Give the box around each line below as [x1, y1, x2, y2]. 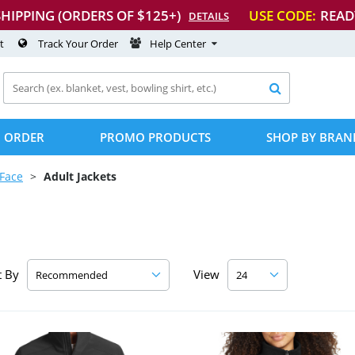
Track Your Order [38, 36, 118, 51]
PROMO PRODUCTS [100, 129, 211, 145]
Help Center [150, 36, 206, 51]
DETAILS [189, 9, 229, 23]
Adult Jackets [44, 169, 116, 184]
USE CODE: [249, 6, 316, 25]
